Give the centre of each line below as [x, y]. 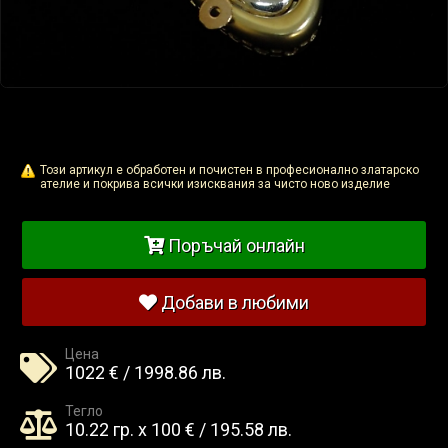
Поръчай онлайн [236, 245]
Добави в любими [233, 302]
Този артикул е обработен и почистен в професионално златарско [229, 170]
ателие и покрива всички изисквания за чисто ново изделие [215, 184]
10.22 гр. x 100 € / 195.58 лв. [178, 430]
